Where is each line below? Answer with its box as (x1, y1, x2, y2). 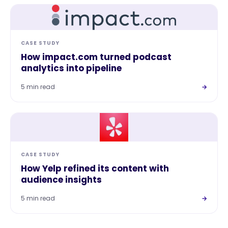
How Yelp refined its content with (21, 162, 169, 175)
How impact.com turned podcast (21, 50, 172, 63)
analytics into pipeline (21, 62, 122, 74)
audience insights (21, 173, 102, 186)
